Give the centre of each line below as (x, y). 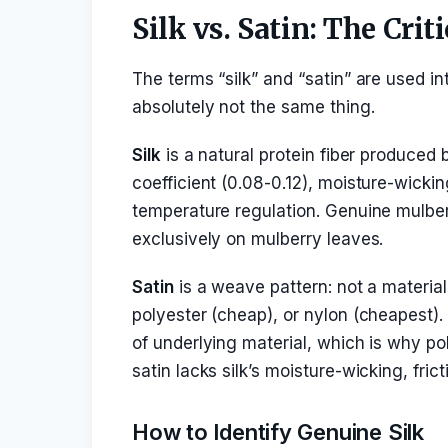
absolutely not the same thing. (253, 107)
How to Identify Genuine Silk (278, 432)
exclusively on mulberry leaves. (258, 239)
